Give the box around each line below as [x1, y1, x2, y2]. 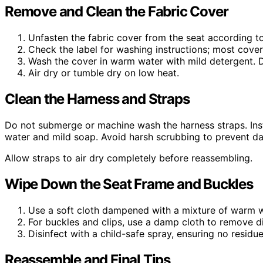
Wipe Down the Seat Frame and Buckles [5, 175, 253, 193]
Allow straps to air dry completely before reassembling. [5, 151, 252, 164]
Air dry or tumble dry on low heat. [28, 67, 179, 79]
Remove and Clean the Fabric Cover [5, 3, 228, 21]
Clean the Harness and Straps [5, 90, 190, 107]
